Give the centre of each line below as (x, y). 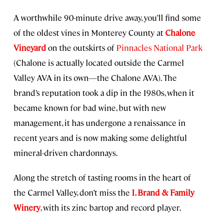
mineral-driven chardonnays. (66, 152)
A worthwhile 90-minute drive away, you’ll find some (107, 17)
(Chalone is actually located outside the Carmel (99, 62)
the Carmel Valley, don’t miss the (73, 192)
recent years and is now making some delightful (100, 137)
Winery (27, 207)
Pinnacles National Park (159, 47)
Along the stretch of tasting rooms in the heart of (102, 177)
